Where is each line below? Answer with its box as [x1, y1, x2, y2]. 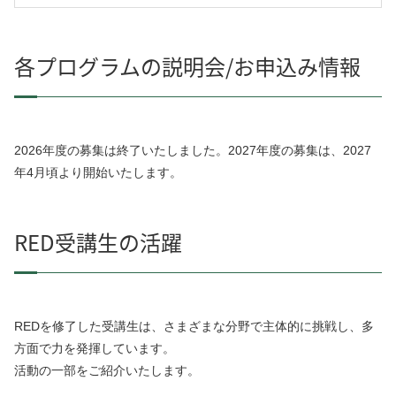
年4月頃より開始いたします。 [14, 165, 182, 180]
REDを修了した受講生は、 [14, 319, 164, 334]
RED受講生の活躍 [14, 226, 182, 258]
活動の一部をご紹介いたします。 [14, 363, 200, 378]
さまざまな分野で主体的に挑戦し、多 [164, 319, 374, 334]
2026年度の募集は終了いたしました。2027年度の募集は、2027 [14, 143, 371, 158]
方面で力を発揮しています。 [14, 341, 175, 356]
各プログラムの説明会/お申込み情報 [14, 50, 361, 82]
